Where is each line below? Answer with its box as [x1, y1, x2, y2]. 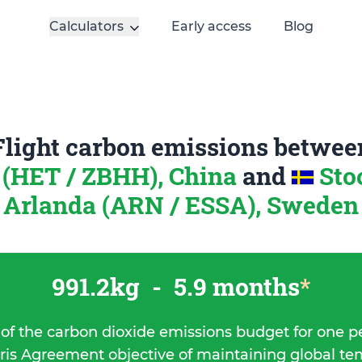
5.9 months [168, 271, 300, 302]
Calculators [48, 19, 124, 34]
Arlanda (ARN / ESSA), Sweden [3, 189, 359, 221]
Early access [170, 19, 251, 34]
